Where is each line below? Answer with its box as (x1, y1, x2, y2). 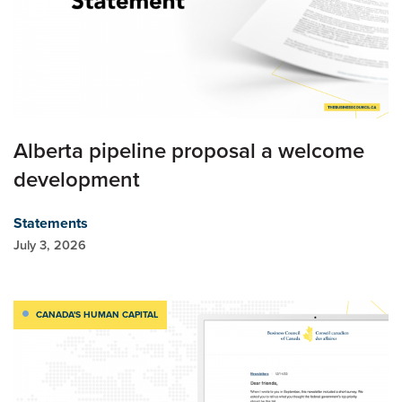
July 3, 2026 (13, 235, 86, 255)
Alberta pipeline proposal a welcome (13, 135, 364, 167)
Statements (13, 213, 88, 233)
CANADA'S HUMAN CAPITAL (36, 308, 158, 321)
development (13, 163, 140, 196)
